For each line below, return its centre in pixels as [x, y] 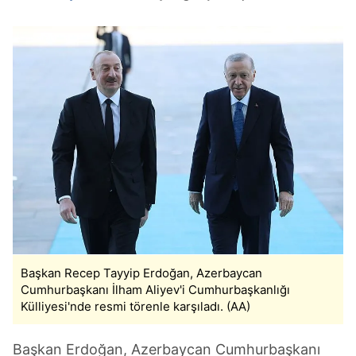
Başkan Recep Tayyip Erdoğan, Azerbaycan [141, 273]
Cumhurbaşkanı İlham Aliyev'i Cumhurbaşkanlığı [155, 289]
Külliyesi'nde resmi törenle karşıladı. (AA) [135, 306]
